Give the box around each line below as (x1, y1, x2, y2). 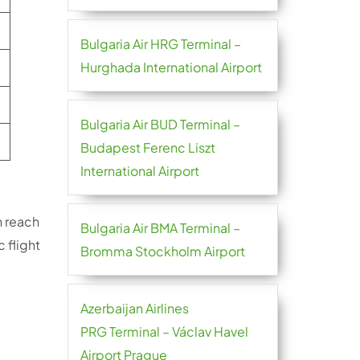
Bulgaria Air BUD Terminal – (80, 116, 240, 133)
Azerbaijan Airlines (80, 300, 189, 317)
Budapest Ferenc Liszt (80, 139, 215, 156)
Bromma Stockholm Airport (80, 243, 245, 260)
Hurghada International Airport (80, 59, 262, 76)
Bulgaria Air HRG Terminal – (80, 35, 241, 52)
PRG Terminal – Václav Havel (80, 323, 248, 340)
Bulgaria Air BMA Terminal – (80, 219, 240, 236)
